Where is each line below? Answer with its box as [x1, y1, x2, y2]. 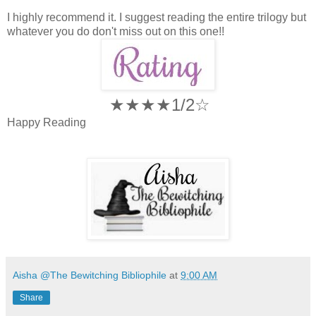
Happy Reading [7, 116, 86, 128]
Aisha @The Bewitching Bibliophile [13, 269, 166, 281]
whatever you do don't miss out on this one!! [7, 25, 224, 37]
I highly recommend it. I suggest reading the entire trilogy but [7, 11, 306, 23]
